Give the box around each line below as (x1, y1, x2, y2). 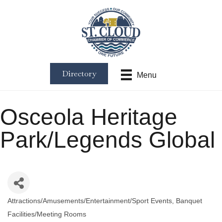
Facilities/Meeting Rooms (7, 211, 86, 219)
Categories (7, 203, 55, 215)
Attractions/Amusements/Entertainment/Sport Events (7, 197, 172, 205)
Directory (62, 68, 96, 79)
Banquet (176, 197, 202, 205)
